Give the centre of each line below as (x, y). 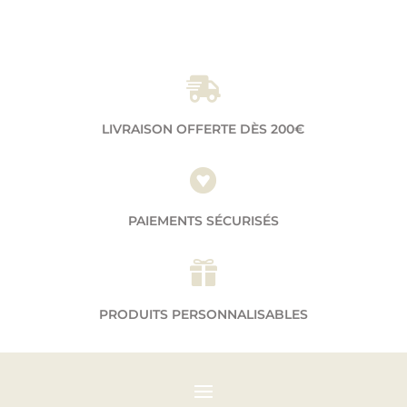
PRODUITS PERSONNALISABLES (203, 314)
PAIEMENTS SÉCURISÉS (203, 220)
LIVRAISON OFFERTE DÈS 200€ (203, 129)
